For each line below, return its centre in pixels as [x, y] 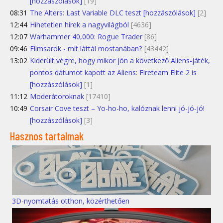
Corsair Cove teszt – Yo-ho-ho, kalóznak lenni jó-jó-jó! [117, 109]
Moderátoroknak [57, 97]
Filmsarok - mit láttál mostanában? [86, 49]
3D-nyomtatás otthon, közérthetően [71, 201]
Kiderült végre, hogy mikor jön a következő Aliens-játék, [120, 61]
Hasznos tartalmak [47, 136]
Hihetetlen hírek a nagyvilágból [79, 25]
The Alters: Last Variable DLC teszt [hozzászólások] [113, 13]
